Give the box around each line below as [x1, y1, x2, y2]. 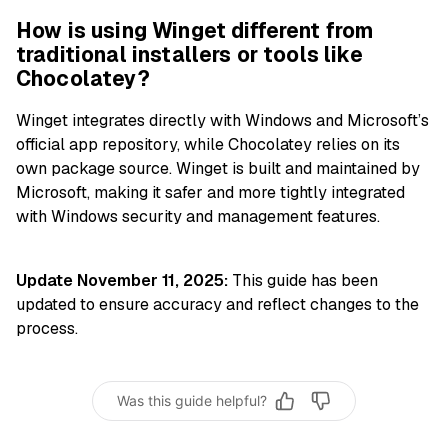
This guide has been [228, 269, 378, 291]
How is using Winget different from [16, 17, 374, 45]
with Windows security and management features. [16, 205, 380, 227]
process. [16, 317, 78, 339]
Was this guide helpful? [117, 392, 267, 410]
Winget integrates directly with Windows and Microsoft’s [16, 109, 429, 131]
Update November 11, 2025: [16, 269, 228, 291]
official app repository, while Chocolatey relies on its [16, 133, 400, 155]
